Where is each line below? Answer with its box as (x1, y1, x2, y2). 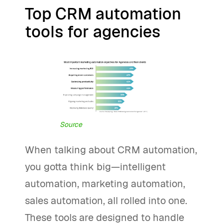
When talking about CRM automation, (25, 143, 197, 157)
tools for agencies (25, 21, 160, 42)
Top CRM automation (25, 3, 181, 24)
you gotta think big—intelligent (25, 160, 166, 174)
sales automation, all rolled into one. (25, 194, 187, 208)
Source (59, 120, 82, 129)
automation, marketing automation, (25, 177, 185, 191)
